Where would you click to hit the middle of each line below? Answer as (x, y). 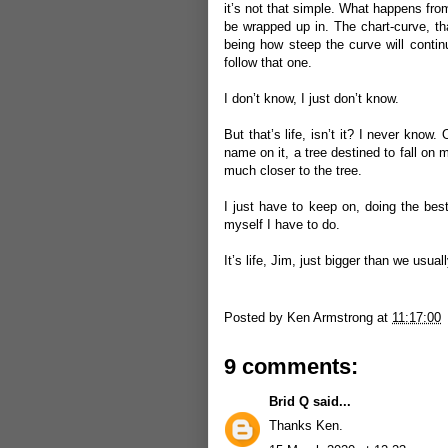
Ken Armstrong (330, 317)
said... (330, 401)
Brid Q (289, 401)
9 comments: (291, 366)
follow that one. (268, 62)
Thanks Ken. (306, 425)
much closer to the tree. (293, 170)
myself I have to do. (282, 224)
